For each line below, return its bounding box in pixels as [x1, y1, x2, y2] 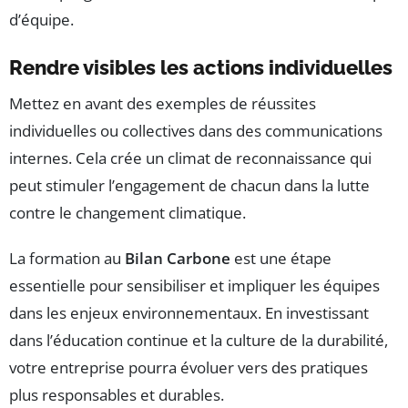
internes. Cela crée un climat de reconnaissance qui [9, 147, 372, 168]
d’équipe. [9, 8, 74, 30]
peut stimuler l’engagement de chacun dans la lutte [9, 174, 370, 196]
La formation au [9, 247, 125, 269]
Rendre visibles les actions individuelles [9, 55, 393, 79]
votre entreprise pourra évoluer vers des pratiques [9, 356, 368, 378]
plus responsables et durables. [9, 383, 224, 405]
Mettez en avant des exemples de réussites [9, 92, 316, 114]
